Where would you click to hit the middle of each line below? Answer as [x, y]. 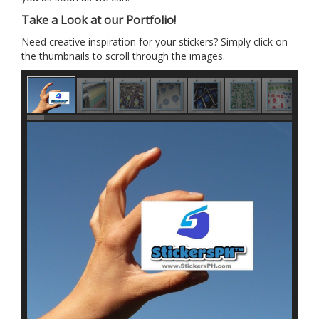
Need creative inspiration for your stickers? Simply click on [155, 42]
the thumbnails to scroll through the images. [123, 56]
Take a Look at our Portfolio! [99, 20]
